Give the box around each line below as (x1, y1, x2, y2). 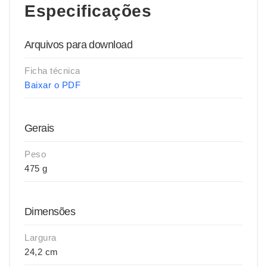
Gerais (24, 122, 54, 134)
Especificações (24, 2, 151, 20)
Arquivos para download (24, 39, 133, 51)
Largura (24, 232, 57, 243)
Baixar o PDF (24, 80, 80, 90)
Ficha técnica (24, 66, 80, 76)
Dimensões (24, 206, 76, 218)
